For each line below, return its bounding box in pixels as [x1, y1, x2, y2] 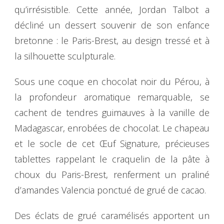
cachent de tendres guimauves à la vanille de [14, 106, 209, 119]
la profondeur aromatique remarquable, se [14, 91, 209, 103]
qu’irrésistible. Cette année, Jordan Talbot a [14, 3, 209, 16]
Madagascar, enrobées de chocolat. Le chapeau [14, 122, 209, 134]
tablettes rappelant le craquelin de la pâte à [14, 153, 209, 165]
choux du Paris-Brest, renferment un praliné [14, 168, 209, 181]
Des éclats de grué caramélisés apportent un [14, 209, 209, 222]
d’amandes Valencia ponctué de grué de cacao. [14, 184, 206, 196]
